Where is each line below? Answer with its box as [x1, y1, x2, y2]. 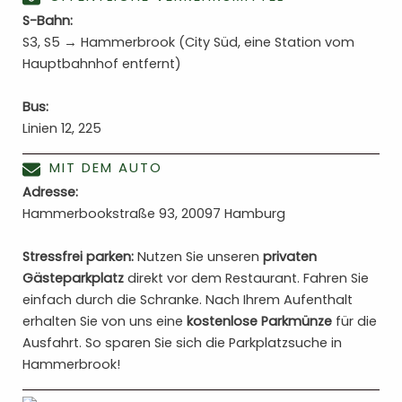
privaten [263, 248, 317, 267]
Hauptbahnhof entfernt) [22, 55, 181, 74]
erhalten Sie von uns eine [22, 312, 187, 331]
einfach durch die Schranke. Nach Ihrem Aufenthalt [22, 291, 353, 310]
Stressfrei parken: [22, 248, 134, 267]
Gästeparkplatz [22, 269, 124, 288]
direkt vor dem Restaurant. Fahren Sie [124, 269, 369, 288]
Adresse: [22, 183, 78, 202]
